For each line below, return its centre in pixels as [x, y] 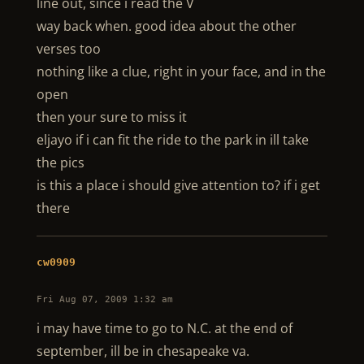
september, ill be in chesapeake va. [143, 351]
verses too [68, 49]
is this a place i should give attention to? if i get [178, 185]
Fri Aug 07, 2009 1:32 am [104, 299]
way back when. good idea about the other [166, 26]
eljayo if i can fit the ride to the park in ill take [172, 140]
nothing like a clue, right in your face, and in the [181, 71]
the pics [60, 162]
